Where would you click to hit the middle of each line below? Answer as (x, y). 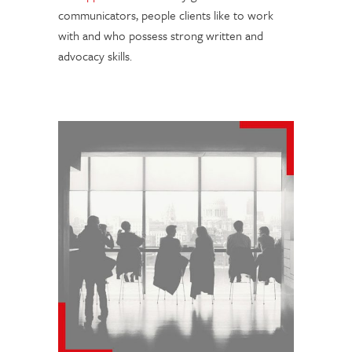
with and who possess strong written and (161, 36)
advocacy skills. (95, 56)
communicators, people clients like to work (166, 15)
